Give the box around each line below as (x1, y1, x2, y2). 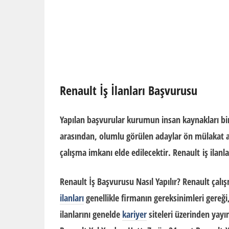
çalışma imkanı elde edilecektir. (60, 146, 173, 158)
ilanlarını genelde (60, 208, 122, 220)
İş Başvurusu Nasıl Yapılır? (87, 175, 182, 188)
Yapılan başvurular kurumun (60, 113, 162, 126)
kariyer (122, 208, 147, 220)
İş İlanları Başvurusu (97, 82, 197, 99)
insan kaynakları (162, 113, 219, 126)
